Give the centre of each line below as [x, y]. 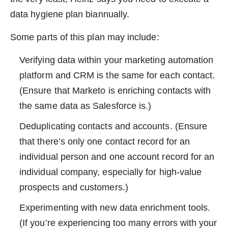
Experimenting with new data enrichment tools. [115, 207]
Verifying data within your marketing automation [117, 60]
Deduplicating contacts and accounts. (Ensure [113, 126]
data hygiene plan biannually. [70, 14]
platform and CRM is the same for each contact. [117, 75]
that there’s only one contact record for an [105, 141]
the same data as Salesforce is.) [85, 106]
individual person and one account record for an [117, 156]
